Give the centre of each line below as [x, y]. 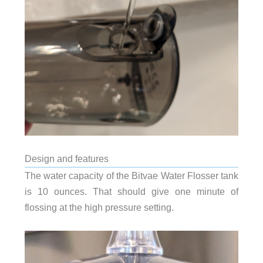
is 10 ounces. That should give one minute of [131, 191]
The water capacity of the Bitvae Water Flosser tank [131, 175]
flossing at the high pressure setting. [99, 207]
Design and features [66, 158]
